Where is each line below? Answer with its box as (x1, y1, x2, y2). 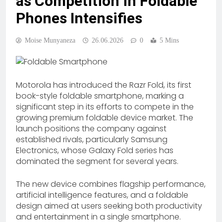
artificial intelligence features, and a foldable (16, 189, 188, 201)
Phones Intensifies (16, 9, 142, 27)
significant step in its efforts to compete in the (16, 101, 194, 112)
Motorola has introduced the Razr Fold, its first (16, 79, 191, 91)
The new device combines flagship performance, (16, 178, 206, 190)
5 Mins (160, 36, 179, 44)
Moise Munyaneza (25, 36, 75, 44)
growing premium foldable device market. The (16, 111, 193, 123)
